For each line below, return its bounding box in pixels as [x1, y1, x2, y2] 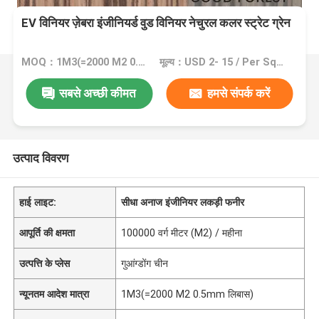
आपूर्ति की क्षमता [19, 226, 75, 239]
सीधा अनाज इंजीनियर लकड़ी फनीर [121, 196, 245, 208]
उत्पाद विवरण [12, 150, 68, 165]
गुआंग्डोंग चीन [121, 257, 169, 269]
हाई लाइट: [19, 196, 57, 208]
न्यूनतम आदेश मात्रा [19, 288, 90, 300]
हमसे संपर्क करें [206, 85, 270, 100]
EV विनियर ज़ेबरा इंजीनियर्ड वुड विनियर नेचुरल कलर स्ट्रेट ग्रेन [21, 16, 291, 31]
